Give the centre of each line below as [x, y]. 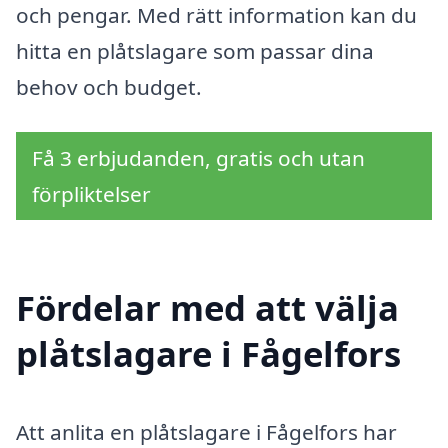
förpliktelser [91, 194]
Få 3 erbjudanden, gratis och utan [198, 158]
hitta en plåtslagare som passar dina [195, 50]
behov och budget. [109, 86]
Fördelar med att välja [207, 308]
